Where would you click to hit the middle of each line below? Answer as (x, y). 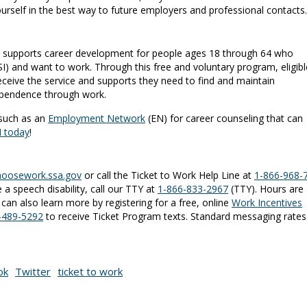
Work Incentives (267, 203)
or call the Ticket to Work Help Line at (168, 175)
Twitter (33, 272)
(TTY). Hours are (266, 189)
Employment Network (97, 119)
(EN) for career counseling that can (224, 119)
